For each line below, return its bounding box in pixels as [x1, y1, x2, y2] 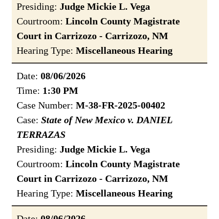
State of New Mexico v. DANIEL [41, 114, 172, 126]
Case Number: [17, 100, 76, 111]
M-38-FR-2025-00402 [76, 100, 165, 111]
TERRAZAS [17, 129, 66, 140]
